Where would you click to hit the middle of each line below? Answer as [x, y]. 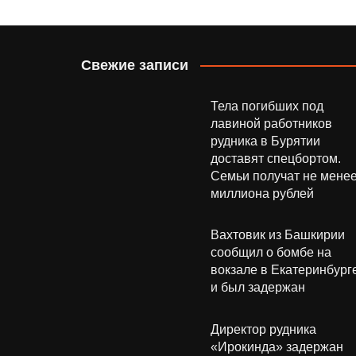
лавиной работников [271, 123]
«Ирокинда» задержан [277, 347]
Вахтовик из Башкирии [277, 234]
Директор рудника [263, 330]
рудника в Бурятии [265, 141]
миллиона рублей [262, 193]
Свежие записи [135, 65]
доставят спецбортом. [275, 158]
